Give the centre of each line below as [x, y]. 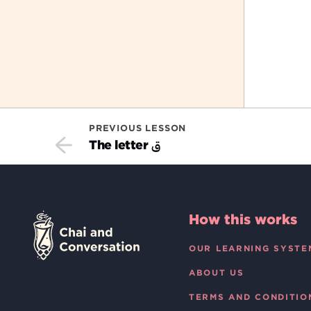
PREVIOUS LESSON [138, 128]
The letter [120, 145]
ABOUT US [217, 272]
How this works [243, 219]
